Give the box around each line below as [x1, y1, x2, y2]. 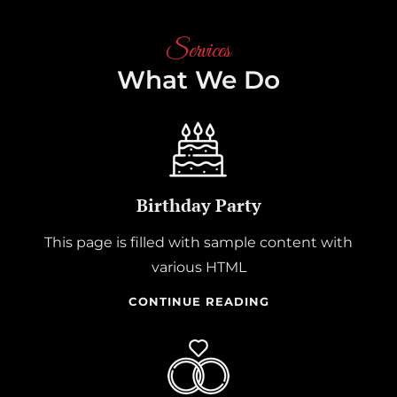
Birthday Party [136, 193, 261, 217]
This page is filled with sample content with [44, 234, 353, 251]
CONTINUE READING [128, 294, 269, 308]
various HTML [151, 259, 246, 276]
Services [167, 35, 230, 66]
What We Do [117, 65, 280, 95]
